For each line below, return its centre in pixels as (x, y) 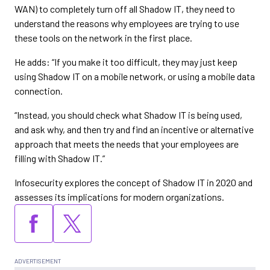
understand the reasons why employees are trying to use (127, 23)
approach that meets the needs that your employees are (127, 144)
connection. (39, 91)
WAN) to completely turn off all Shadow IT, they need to (125, 9)
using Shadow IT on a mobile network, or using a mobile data (135, 76)
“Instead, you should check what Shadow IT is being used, (128, 115)
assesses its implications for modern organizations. (119, 197)
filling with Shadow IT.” (60, 158)
